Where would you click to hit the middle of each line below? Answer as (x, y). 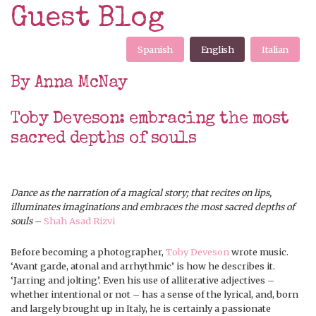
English (217, 49)
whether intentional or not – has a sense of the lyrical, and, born (154, 294)
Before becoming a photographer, (88, 251)
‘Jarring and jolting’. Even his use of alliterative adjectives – (142, 280)
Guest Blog (87, 19)
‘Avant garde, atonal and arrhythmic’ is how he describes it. (143, 266)
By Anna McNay (69, 83)
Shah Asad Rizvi (79, 220)
